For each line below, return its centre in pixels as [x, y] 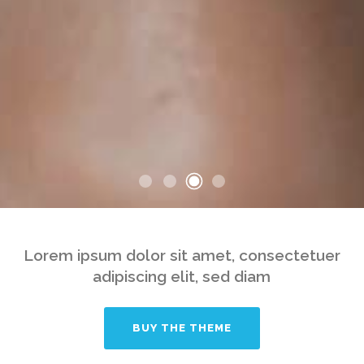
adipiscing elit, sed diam [182, 276]
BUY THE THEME [182, 328]
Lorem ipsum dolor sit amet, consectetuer [182, 255]
